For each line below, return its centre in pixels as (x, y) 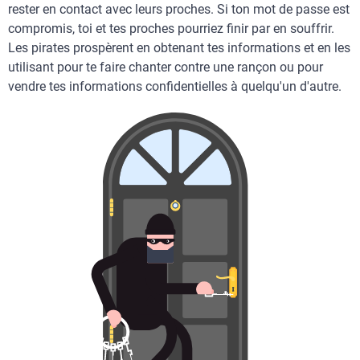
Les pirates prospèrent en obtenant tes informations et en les (179, 48)
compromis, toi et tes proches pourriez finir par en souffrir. (171, 29)
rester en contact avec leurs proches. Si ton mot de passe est (179, 9)
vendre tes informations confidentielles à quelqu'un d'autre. (175, 86)
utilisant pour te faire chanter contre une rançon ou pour (166, 67)
